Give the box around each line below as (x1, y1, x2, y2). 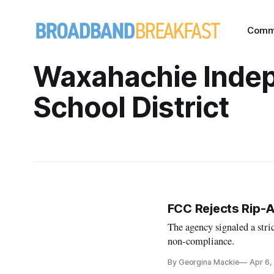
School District (32, 90, 229, 124)
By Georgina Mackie (167, 257, 239, 267)
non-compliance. (167, 234, 234, 248)
